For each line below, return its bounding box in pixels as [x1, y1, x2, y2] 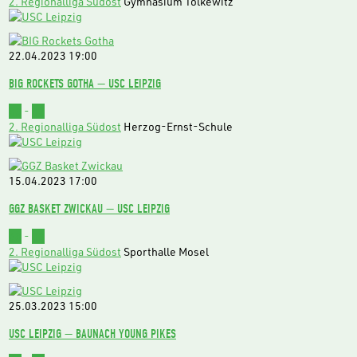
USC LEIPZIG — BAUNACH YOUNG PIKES [9, 325, 176, 341]
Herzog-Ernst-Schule [124, 119, 233, 135]
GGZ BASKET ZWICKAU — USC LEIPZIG [9, 200, 170, 216]
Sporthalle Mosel [124, 244, 209, 260]
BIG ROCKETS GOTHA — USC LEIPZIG [9, 75, 161, 91]
